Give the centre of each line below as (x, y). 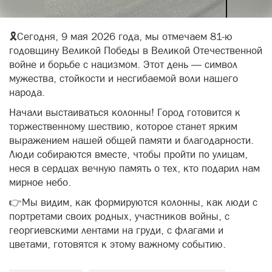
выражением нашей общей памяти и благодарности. (131, 140)
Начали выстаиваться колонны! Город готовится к (125, 112)
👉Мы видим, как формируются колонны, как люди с (133, 202)
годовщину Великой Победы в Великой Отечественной (136, 50)
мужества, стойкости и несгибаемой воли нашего (124, 78)
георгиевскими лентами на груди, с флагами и (116, 230)
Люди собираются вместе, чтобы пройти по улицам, (128, 154)
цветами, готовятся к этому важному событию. (117, 244)
